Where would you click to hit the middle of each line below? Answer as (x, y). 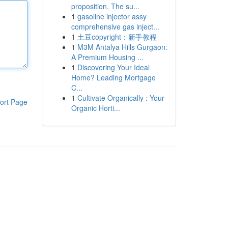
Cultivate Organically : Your (121, 98)
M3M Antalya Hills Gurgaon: (122, 47)
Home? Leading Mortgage (113, 77)
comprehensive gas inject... (115, 26)
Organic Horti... (95, 108)
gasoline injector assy (112, 16)
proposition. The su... (105, 6)
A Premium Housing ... (107, 57)
